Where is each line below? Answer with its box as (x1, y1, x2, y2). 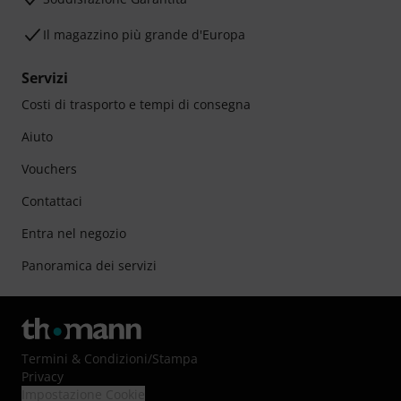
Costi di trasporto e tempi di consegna (21, 96, 251, 113)
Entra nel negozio (21, 225, 126, 242)
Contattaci (21, 192, 82, 209)
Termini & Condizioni (21, 350, 148, 367)
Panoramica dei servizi (21, 257, 157, 274)
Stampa (152, 350, 198, 367)
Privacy (21, 368, 64, 385)
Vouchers (21, 160, 77, 177)
